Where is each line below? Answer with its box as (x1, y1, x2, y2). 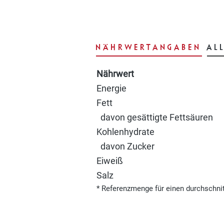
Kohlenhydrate (96, 126, 154, 137)
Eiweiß (96, 155, 123, 166)
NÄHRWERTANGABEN (96, 42, 202, 52)
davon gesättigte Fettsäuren (96, 112, 213, 123)
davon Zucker (96, 141, 154, 152)
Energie (96, 83, 126, 94)
